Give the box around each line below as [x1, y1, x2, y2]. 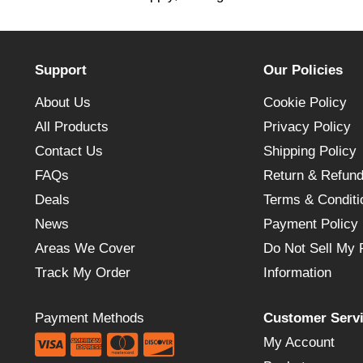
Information [263, 265, 331, 281]
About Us [34, 95, 91, 111]
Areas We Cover [34, 241, 135, 257]
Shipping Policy [263, 143, 357, 160]
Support [34, 62, 87, 79]
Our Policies [263, 62, 343, 79]
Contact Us [34, 143, 103, 160]
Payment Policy [263, 216, 358, 233]
